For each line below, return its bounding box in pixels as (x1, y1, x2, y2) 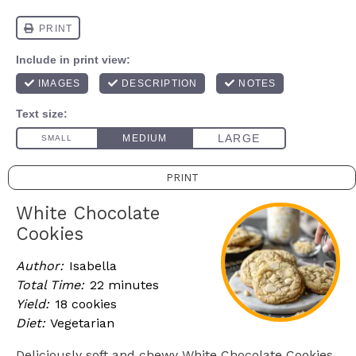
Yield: (16, 296, 49, 311)
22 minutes (90, 277, 159, 292)
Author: (16, 258, 64, 273)
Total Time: (16, 277, 84, 292)
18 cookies (55, 296, 117, 311)
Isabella (69, 258, 117, 273)
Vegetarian (50, 315, 114, 331)
